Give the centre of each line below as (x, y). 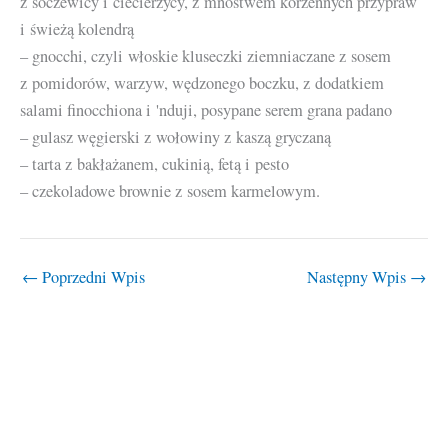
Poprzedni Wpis (91, 276)
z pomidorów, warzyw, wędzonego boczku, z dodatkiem (202, 83)
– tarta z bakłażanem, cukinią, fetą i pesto (154, 164)
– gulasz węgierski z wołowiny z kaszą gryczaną (175, 137)
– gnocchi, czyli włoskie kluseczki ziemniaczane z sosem (205, 56)
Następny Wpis (358, 276)
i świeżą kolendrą (77, 29)
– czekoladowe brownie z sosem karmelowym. (170, 191)
